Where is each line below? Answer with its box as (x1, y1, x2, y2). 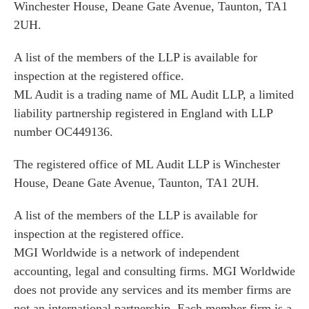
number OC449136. (14, 124, 113, 139)
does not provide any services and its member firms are (14, 282, 291, 297)
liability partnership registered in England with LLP (14, 106, 272, 120)
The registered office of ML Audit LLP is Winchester (14, 157, 280, 171)
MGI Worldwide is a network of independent (14, 245, 239, 259)
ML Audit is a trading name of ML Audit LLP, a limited (14, 87, 294, 101)
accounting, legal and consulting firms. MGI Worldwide (14, 263, 295, 278)
